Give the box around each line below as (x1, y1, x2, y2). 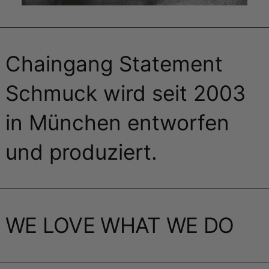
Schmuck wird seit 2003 (5, 80, 246, 106)
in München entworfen (5, 110, 229, 136)
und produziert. (5, 139, 157, 165)
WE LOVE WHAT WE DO (5, 213, 234, 238)
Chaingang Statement (5, 51, 223, 77)
